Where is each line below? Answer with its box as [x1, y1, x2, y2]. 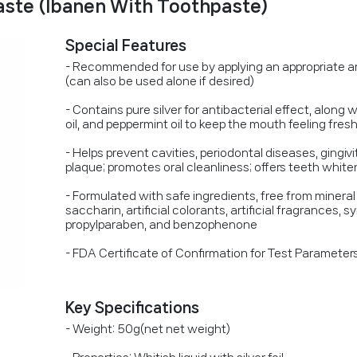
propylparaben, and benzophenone [65, 218, 257, 231]
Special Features [65, 37, 186, 53]
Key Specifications [65, 300, 199, 315]
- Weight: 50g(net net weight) [65, 323, 230, 335]
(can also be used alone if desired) [65, 75, 254, 88]
